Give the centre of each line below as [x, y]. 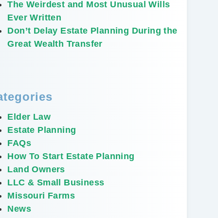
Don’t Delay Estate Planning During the [92, 30]
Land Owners [36, 169]
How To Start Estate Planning [71, 156]
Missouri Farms [41, 195]
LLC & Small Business [56, 182]
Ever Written [35, 17]
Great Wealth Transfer [55, 44]
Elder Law [29, 117]
